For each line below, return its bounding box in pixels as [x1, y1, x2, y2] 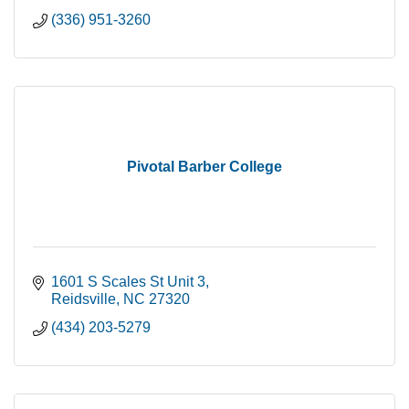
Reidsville [51, 291, 116, 308]
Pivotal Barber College [127, 159, 282, 175]
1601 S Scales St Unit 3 [51, 274, 205, 290]
